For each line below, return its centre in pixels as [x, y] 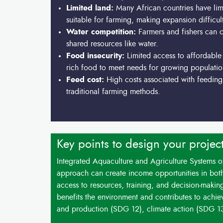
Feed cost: [87, 80]
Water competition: [101, 32]
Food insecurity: [97, 56]
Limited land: [90, 8]
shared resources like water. [112, 44]
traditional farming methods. [113, 92]
